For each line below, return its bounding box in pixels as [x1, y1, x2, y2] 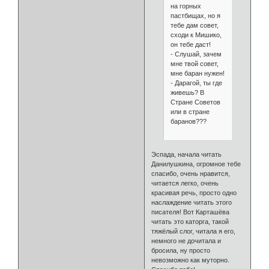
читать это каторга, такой [151, 217, 229, 225]
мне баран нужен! [170, 70, 225, 77]
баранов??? [170, 118, 207, 125]
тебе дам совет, [170, 22, 219, 29]
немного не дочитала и [151, 237, 222, 244]
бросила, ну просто [151, 246, 211, 254]
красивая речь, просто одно [151, 189, 237, 196]
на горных [170, 2, 201, 10]
